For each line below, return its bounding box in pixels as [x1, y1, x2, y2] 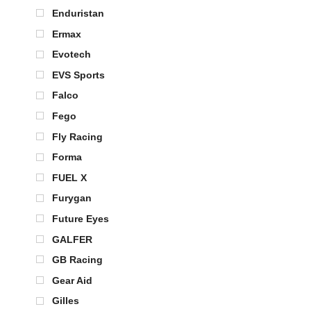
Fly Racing [52, 131, 103, 142]
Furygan [52, 192, 92, 204]
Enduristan [52, 8, 104, 19]
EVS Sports [52, 69, 105, 81]
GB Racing [52, 254, 103, 266]
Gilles [52, 295, 79, 307]
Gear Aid [52, 274, 92, 286]
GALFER [52, 233, 92, 245]
